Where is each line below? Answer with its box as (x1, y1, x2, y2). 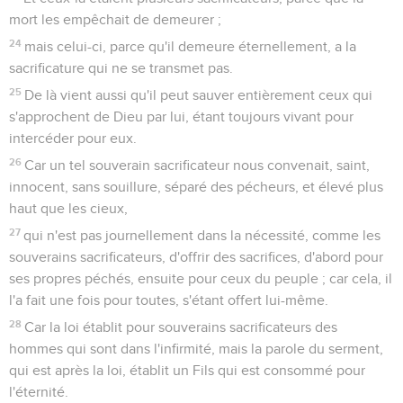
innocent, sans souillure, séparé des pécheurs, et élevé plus (9, 179, 383, 194)
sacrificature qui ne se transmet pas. (9, 60, 233, 76)
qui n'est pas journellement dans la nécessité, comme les (23, 228, 381, 243)
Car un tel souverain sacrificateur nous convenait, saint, (24, 157, 371, 173)
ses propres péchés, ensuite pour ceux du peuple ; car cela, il (9, 271, 392, 286)
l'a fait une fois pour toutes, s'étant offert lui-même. (9, 292, 328, 308)
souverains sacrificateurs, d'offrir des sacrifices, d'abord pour (9, 249, 383, 264)
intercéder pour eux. (9, 130, 137, 146)
